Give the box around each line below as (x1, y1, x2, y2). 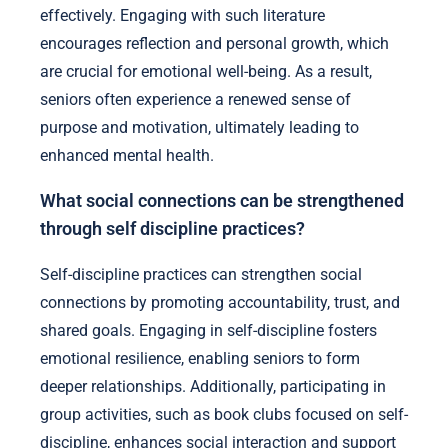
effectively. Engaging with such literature (40, 5, 325, 25)
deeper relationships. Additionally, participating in (40, 376, 386, 396)
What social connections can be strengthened (40, 191, 404, 212)
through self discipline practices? (40, 219, 305, 240)
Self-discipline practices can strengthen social (40, 264, 362, 284)
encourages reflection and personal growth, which (40, 33, 389, 53)
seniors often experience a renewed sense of (40, 89, 351, 109)
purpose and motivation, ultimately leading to (40, 117, 359, 137)
